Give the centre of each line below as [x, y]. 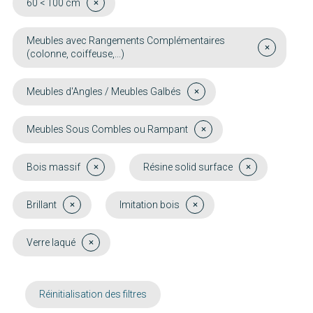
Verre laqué [51, 242]
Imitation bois [150, 204]
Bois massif [53, 167]
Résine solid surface [188, 167]
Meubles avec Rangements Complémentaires [126, 40]
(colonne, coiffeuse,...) [75, 53]
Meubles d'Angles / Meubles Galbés [104, 91]
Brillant [42, 204]
